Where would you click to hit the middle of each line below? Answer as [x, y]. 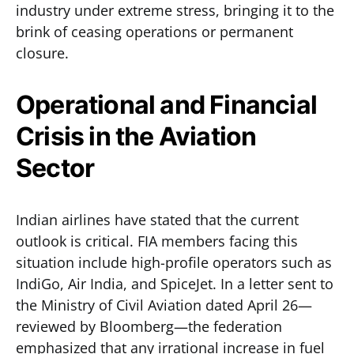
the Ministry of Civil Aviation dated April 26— [164, 305]
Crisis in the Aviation [136, 136]
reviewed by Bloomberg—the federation [149, 326]
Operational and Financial [167, 105]
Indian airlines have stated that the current [157, 220]
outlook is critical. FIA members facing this [157, 241]
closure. [42, 53]
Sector [55, 168]
